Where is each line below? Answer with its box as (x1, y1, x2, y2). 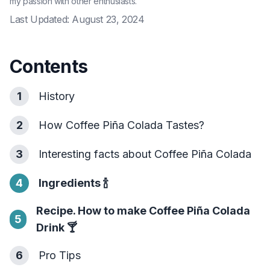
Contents (10, 55, 87, 77)
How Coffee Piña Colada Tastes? (39, 119, 204, 131)
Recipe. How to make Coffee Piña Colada (36, 204, 250, 217)
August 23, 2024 (72, 13, 145, 25)
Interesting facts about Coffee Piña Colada (39, 148, 251, 160)
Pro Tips (39, 249, 81, 262)
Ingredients (39, 177, 101, 189)
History (39, 90, 75, 102)
